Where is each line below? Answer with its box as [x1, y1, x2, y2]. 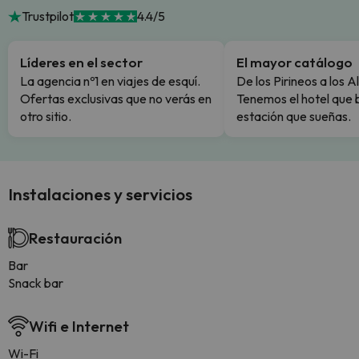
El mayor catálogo [236, 54, 353, 71]
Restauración [29, 228, 122, 248]
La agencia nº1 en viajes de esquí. [20, 73, 200, 89]
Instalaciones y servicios [8, 184, 192, 204]
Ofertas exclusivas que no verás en [20, 91, 212, 107]
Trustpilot [21, 8, 74, 24]
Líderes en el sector [20, 54, 143, 71]
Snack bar [8, 275, 63, 291]
